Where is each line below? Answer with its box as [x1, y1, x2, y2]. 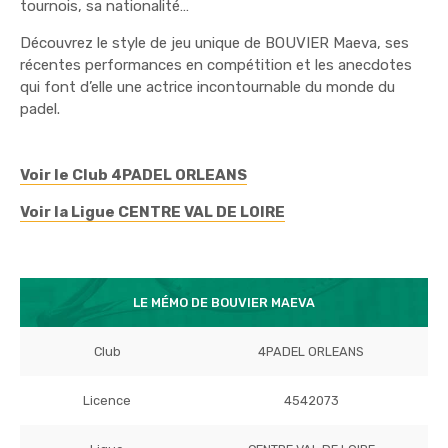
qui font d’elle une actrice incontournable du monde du [20, 77, 395, 96]
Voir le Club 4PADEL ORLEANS [20, 165, 247, 184]
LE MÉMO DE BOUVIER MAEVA [133, 294, 315, 310]
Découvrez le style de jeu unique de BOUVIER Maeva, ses [20, 33, 409, 52]
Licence [83, 392, 131, 408]
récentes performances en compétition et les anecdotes [20, 55, 412, 74]
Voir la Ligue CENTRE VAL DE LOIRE [20, 202, 285, 221]
